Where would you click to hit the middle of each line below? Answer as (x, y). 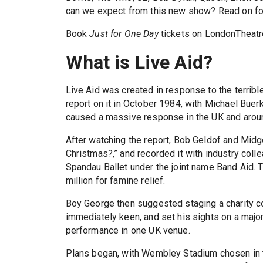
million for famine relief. (115, 180)
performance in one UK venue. (128, 230)
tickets (174, 34)
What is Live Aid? (139, 62)
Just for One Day (124, 34)
